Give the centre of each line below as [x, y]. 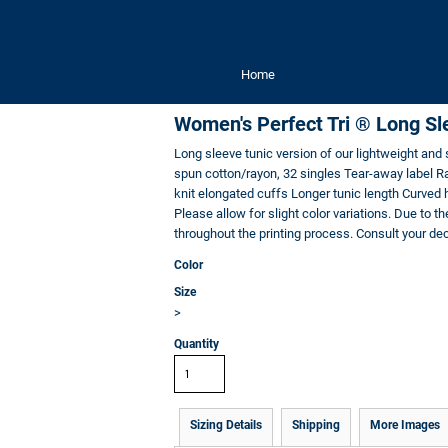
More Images [405, 425]
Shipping [316, 425]
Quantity [196, 344]
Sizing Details [226, 425]
